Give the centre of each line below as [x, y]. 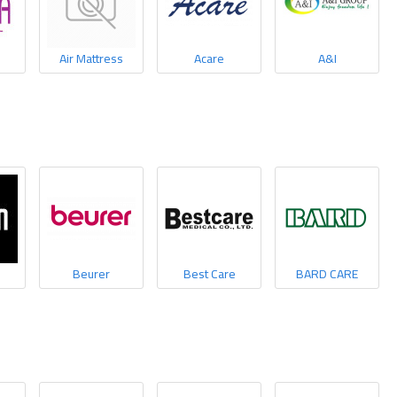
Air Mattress [91, 58]
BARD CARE [327, 274]
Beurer [91, 274]
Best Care [209, 274]
